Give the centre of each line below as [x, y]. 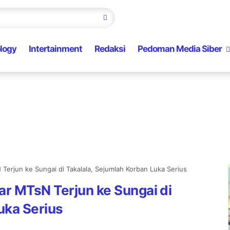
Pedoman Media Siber [180, 49]
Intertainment [55, 49]
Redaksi [110, 49]
